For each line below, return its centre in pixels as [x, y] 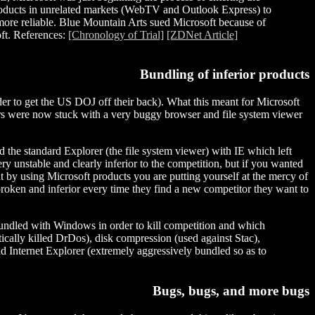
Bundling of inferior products [225, 75]
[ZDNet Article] [202, 34]
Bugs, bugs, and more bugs [231, 290]
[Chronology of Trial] [116, 34]
